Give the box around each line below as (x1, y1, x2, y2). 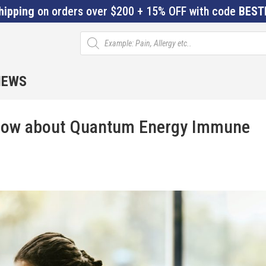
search (80, 39, 104, 48)
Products (80, 30, 112, 40)
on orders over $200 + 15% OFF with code (34, 4, 239, 18)
